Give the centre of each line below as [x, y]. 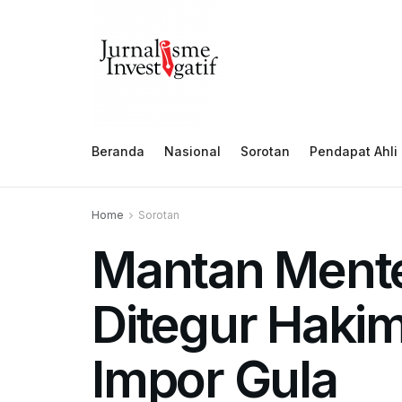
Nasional [192, 151]
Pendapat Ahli [354, 151]
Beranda [118, 151]
